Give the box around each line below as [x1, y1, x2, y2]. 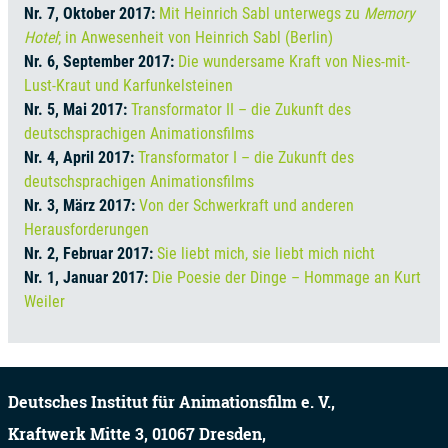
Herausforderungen [24, 219, 149, 239]
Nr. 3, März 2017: [24, 195, 139, 215]
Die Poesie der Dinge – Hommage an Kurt [152, 267, 421, 287]
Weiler [24, 291, 65, 311]
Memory [364, 3, 415, 23]
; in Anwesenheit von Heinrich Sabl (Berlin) [58, 27, 333, 47]
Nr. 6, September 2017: [24, 51, 178, 71]
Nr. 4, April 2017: [24, 147, 138, 167]
